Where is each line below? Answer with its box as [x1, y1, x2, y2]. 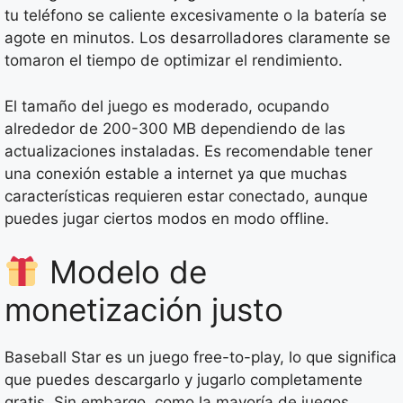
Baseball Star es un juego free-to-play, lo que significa [4, 348, 397, 367]
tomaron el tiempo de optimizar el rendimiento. [4, 51, 343, 70]
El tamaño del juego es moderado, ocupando [4, 96, 329, 115]
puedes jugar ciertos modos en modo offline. [4, 209, 329, 228]
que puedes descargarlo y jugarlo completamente [4, 371, 363, 390]
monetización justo [4, 291, 283, 329]
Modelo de [40, 253, 207, 291]
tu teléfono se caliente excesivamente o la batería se [4, 6, 387, 25]
